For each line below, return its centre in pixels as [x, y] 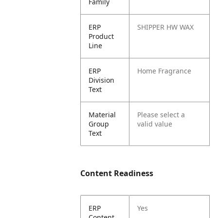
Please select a [161, 115]
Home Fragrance [164, 71]
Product [101, 36]
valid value [155, 124]
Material [102, 115]
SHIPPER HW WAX [166, 27]
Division [102, 80]
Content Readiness [117, 173]
